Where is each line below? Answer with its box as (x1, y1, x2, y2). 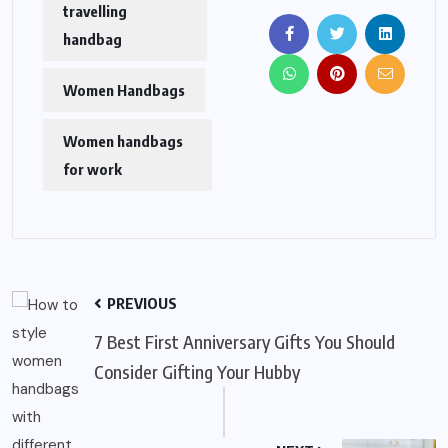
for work (63, 160, 122, 179)
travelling (63, 2, 127, 21)
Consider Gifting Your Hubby (94, 360, 300, 384)
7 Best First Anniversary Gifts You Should (94, 330, 395, 354)
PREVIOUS (104, 294, 177, 313)
